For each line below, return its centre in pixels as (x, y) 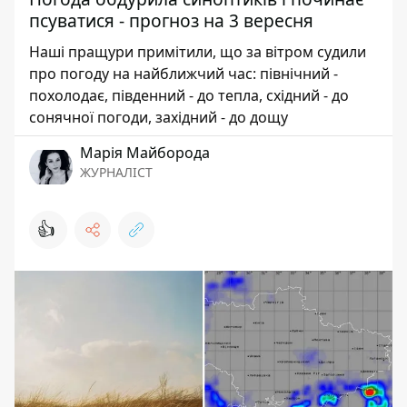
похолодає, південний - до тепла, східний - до (189, 95)
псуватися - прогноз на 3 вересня (171, 20)
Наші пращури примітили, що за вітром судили (198, 51)
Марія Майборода (145, 152)
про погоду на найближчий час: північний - (184, 73)
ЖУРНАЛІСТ (116, 172)
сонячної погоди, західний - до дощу (159, 117)
